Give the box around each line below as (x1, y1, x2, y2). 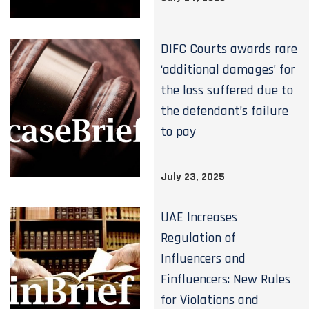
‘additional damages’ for (161, 61, 296, 79)
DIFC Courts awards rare (161, 40, 298, 58)
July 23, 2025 (161, 170, 226, 184)
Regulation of (161, 229, 237, 247)
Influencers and (161, 250, 246, 268)
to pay (161, 123, 197, 141)
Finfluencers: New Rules (161, 270, 291, 288)
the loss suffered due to (161, 81, 294, 99)
